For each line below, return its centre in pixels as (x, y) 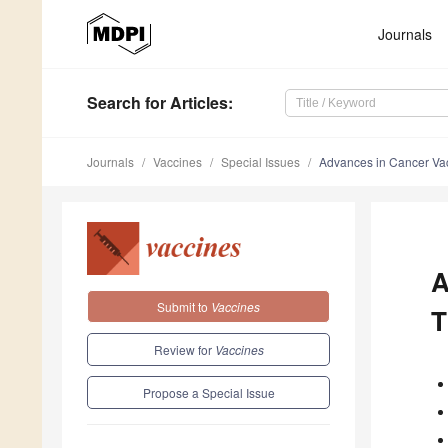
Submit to (184, 306)
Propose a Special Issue (208, 392)
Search (114, 103)
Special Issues (260, 162)
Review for (184, 349)
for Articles (184, 103)
